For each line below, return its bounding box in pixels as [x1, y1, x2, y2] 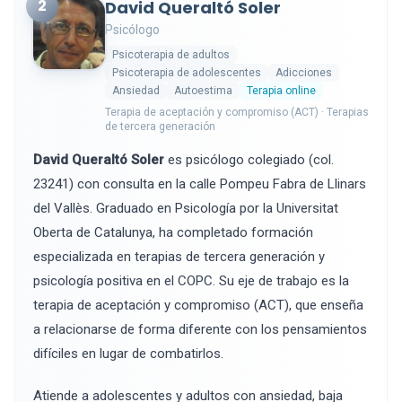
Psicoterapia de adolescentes [112, 66, 261, 79]
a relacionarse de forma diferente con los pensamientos [33, 321, 367, 337]
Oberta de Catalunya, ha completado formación [33, 224, 313, 240]
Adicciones [275, 66, 332, 79]
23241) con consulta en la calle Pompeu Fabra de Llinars [33, 176, 366, 192]
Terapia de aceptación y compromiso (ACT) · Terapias [105, 106, 369, 118]
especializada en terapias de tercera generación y [33, 249, 325, 265]
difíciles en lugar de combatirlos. [33, 345, 223, 362]
